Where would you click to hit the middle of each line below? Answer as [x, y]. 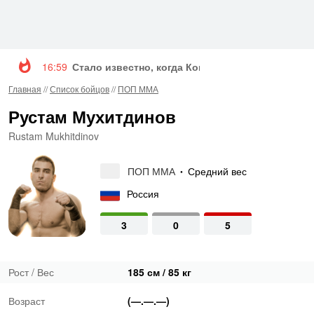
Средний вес [217, 171]
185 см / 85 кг [159, 272]
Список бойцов [80, 89]
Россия [143, 193]
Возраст [27, 301]
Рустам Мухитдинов [92, 116]
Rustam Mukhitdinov [54, 136]
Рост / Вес [31, 272]
